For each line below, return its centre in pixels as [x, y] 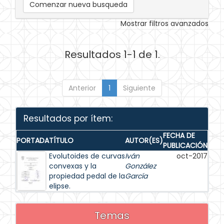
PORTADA [33, 140]
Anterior [82, 88]
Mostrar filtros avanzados [164, 23]
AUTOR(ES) [144, 140]
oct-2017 [192, 156]
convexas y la [73, 166]
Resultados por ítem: [68, 118]
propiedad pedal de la [87, 176]
